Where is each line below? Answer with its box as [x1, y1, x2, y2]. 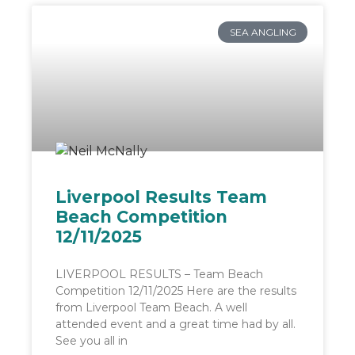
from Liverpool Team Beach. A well [55, 300, 247, 315]
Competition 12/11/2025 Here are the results [55, 284, 296, 299]
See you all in [55, 334, 128, 349]
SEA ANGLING [229, 25, 296, 38]
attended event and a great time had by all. [55, 317, 296, 332]
